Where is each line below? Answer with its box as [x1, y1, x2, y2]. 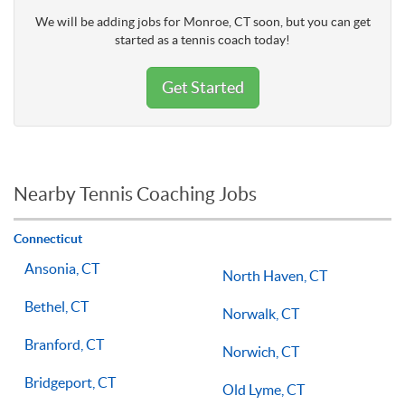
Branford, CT [24, 336, 104, 353]
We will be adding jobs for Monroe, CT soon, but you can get [34, 14, 371, 29]
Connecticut [14, 231, 82, 246]
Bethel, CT [24, 298, 89, 315]
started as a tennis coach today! [115, 33, 290, 47]
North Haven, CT [222, 268, 327, 284]
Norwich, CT [222, 344, 299, 360]
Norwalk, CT [222, 306, 299, 322]
